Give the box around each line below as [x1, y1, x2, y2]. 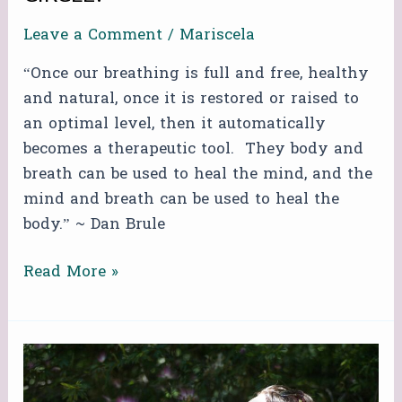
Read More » [23, 258, 119, 286]
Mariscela [179, 20, 256, 48]
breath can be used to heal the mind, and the [23, 159, 373, 188]
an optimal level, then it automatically [23, 109, 327, 137]
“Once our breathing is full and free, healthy [23, 58, 370, 87]
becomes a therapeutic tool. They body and [23, 134, 364, 162]
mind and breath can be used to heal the [23, 184, 340, 213]
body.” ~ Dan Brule [23, 209, 166, 238]
